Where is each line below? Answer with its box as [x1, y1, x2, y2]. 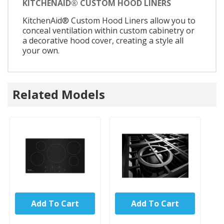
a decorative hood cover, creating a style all [22, 35, 183, 46]
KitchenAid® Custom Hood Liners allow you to [22, 15, 195, 26]
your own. [22, 45, 59, 56]
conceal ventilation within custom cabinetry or [22, 25, 194, 36]
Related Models [12, 85, 105, 102]
